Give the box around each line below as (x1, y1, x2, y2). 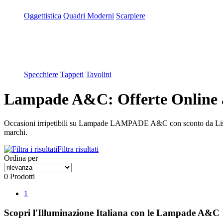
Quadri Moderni (63, 11, 114, 20)
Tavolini (86, 70, 111, 79)
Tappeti (60, 70, 84, 79)
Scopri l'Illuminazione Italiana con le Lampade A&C (4, 208, 220, 218)
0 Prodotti (4, 172, 35, 181)
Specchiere (24, 70, 58, 79)
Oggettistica (24, 11, 61, 20)
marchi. (4, 128, 27, 137)
